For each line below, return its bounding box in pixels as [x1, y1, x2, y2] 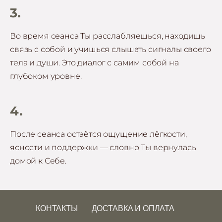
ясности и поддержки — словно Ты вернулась [10, 142, 196, 152]
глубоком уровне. [10, 71, 82, 81]
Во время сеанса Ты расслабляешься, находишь [10, 31, 206, 41]
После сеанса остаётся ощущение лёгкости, [10, 129, 187, 139]
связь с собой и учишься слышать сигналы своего [10, 44, 211, 54]
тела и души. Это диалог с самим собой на [10, 57, 179, 67]
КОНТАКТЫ [36, 204, 78, 213]
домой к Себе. [10, 156, 66, 166]
